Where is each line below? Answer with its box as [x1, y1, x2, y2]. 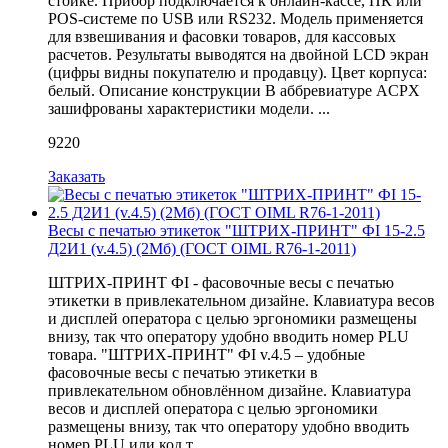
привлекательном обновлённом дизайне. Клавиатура [48, 381, 411, 399]
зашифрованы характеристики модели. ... [48, 99, 330, 117]
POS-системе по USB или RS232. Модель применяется [48, 9, 423, 27]
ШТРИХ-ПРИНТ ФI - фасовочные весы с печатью [48, 273, 394, 291]
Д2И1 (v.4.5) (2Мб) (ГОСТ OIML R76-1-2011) [48, 239, 356, 257]
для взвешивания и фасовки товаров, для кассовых [48, 27, 396, 45]
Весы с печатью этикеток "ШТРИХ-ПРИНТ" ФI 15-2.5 [48, 221, 425, 239]
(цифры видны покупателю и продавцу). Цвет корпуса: [48, 63, 427, 81]
